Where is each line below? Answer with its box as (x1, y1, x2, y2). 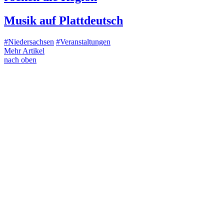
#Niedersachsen (4, 37, 54, 46)
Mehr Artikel (4, 46, 44, 55)
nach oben (4, 55, 36, 64)
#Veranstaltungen (56, 37, 110, 46)
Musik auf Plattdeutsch (4, 14, 123, 27)
